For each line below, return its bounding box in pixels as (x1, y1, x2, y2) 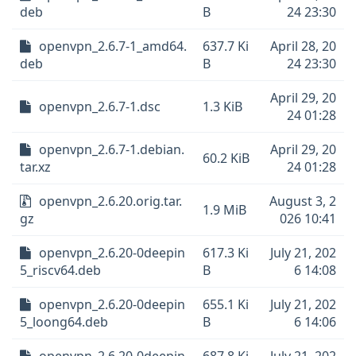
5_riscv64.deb (20, 261, 101, 279)
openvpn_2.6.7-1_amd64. (39, 37, 187, 55)
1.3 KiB (203, 98, 242, 115)
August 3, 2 (269, 192, 336, 210)
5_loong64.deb (20, 313, 108, 331)
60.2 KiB (203, 149, 250, 167)
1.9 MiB (203, 201, 246, 219)
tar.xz (20, 158, 51, 176)
